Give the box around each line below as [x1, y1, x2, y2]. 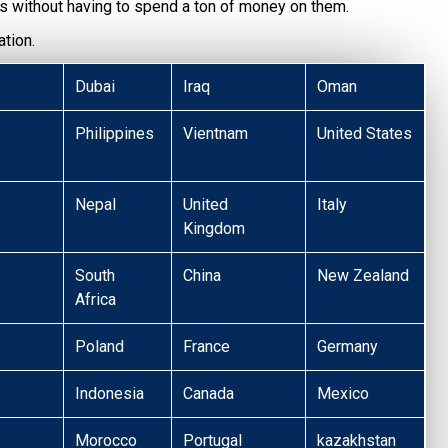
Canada [183, 384, 235, 404]
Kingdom [183, 219, 246, 239]
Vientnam [183, 124, 249, 144]
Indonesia [75, 384, 145, 404]
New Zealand [317, 266, 410, 286]
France [183, 337, 231, 357]
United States [317, 124, 413, 144]
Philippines [75, 124, 155, 144]
